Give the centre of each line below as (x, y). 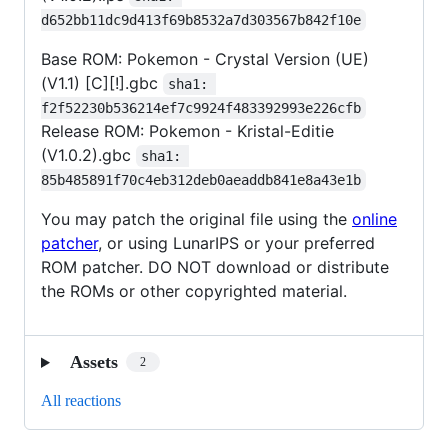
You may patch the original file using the (196, 218)
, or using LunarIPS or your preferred (236, 242)
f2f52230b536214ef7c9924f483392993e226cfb (201, 107)
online (374, 218)
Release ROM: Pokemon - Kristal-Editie (187, 130)
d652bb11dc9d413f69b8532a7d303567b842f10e (201, 19)
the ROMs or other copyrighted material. (194, 290)
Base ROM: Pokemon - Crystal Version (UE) (205, 58)
